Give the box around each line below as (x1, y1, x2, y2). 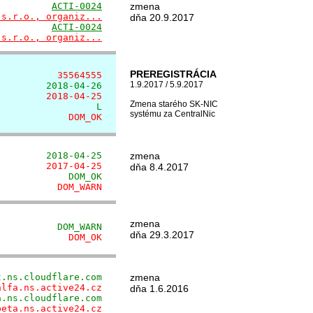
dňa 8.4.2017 (130, 161, 189, 173)
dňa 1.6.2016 (130, 283, 189, 294)
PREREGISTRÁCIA (130, 68, 217, 80)
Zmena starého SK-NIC (130, 99, 218, 109)
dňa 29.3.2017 (130, 229, 194, 240)
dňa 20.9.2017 (130, 12, 194, 23)
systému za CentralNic (130, 109, 215, 119)
